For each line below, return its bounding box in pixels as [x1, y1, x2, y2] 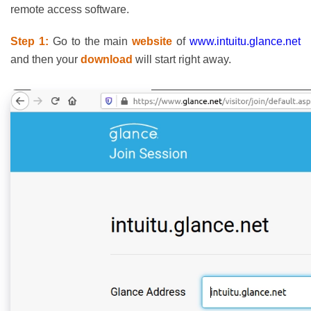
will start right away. [133, 53, 231, 65]
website [132, 35, 173, 47]
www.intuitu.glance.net [190, 35, 301, 47]
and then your [10, 53, 81, 65]
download [81, 53, 133, 65]
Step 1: [10, 35, 49, 47]
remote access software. [10, 3, 129, 15]
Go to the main [48, 35, 133, 47]
